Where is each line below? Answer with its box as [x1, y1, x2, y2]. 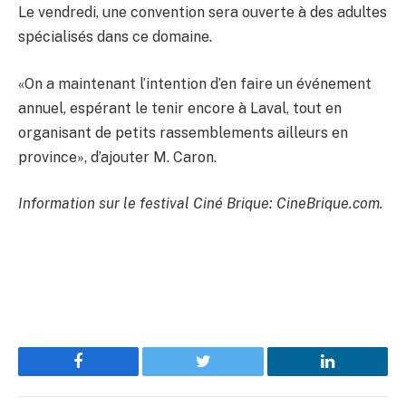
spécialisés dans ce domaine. [18, 27, 212, 45]
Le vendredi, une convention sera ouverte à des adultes [18, 3, 387, 21]
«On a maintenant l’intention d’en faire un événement [18, 74, 372, 92]
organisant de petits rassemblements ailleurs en [18, 123, 348, 141]
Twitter [201, 366, 249, 383]
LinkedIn [325, 366, 386, 383]
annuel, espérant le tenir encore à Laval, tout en [18, 99, 342, 117]
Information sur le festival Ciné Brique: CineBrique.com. [18, 195, 383, 213]
